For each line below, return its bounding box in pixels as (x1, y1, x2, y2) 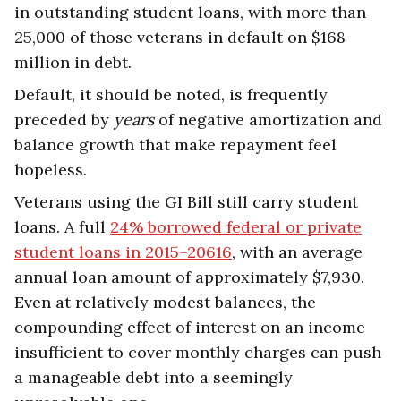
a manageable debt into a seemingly (14, 367, 293, 388)
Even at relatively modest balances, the (14, 292, 316, 313)
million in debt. (14, 52, 136, 73)
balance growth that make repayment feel (14, 134, 337, 156)
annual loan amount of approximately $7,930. (14, 267, 364, 288)
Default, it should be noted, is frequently (14, 84, 328, 106)
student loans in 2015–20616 (14, 242, 232, 263)
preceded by (14, 109, 114, 131)
